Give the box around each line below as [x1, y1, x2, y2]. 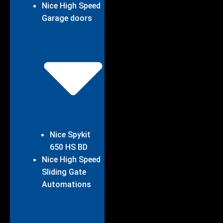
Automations [42, 180, 91, 190]
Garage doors [42, 13, 92, 23]
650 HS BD [50, 142, 88, 152]
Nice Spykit [50, 130, 91, 140]
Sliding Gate [42, 167, 86, 177]
